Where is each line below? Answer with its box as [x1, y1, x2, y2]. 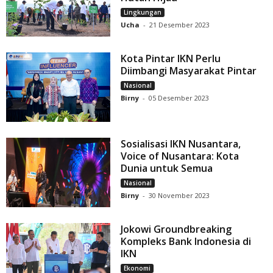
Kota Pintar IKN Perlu [121, 51, 221, 65]
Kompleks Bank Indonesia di [121, 234, 252, 248]
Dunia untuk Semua [121, 161, 213, 175]
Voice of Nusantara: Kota [121, 149, 239, 163]
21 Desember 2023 [149, 19, 210, 29]
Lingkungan [124, 7, 162, 16]
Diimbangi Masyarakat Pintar [121, 63, 257, 77]
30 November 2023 [149, 190, 210, 200]
